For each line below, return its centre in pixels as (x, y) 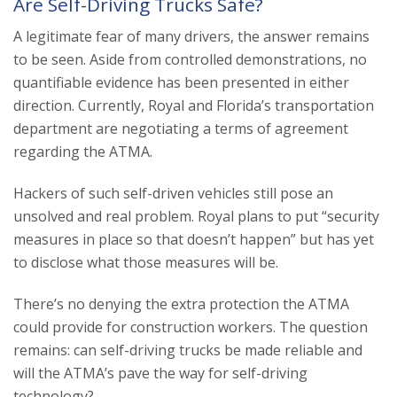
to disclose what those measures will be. (146, 262)
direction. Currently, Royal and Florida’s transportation (194, 105)
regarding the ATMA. (83, 151)
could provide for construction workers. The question (191, 327)
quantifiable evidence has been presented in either (181, 82)
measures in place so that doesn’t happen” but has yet (194, 239)
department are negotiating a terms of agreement (181, 128)
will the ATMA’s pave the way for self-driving (160, 373)
